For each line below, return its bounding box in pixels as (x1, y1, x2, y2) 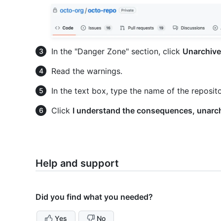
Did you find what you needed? (36, 192, 153, 202)
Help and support (36, 157, 119, 170)
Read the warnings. (51, 66, 122, 76)
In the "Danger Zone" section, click (51, 46, 183, 57)
